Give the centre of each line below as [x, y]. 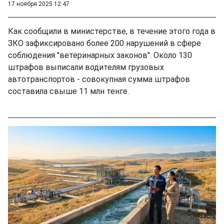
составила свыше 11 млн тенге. [70, 91]
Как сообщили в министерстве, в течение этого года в [112, 31]
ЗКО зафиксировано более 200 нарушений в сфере [104, 43]
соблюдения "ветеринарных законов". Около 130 [100, 55]
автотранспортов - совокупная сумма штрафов [99, 79]
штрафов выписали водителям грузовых [86, 67]
